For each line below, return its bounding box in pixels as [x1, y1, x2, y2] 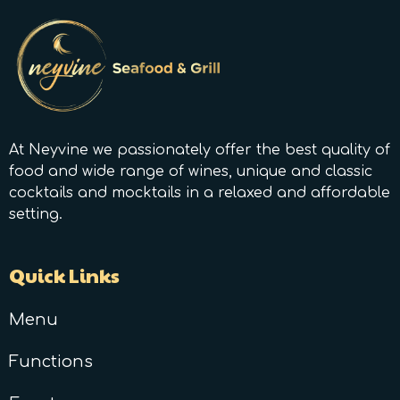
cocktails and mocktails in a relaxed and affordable [9, 185, 390, 202]
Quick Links [9, 262, 120, 289]
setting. [9, 206, 62, 223]
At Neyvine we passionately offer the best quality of [9, 142, 390, 159]
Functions [9, 353, 93, 371]
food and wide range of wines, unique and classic [9, 163, 372, 180]
